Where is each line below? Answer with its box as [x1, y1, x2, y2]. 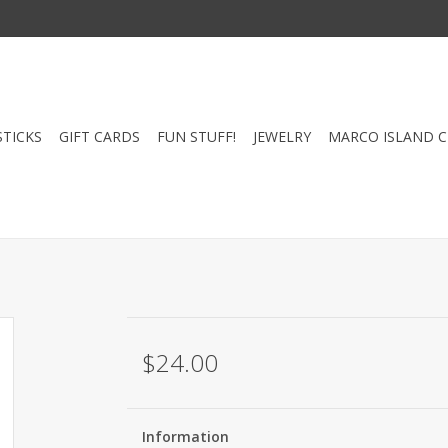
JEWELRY [253, 127, 311, 146]
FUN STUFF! [157, 127, 236, 146]
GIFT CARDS [59, 127, 140, 146]
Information [141, 427, 229, 446]
